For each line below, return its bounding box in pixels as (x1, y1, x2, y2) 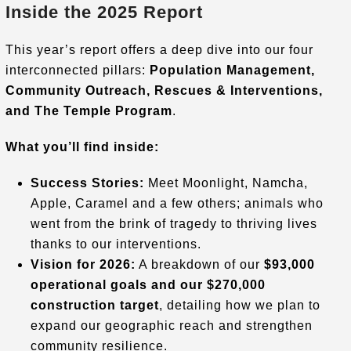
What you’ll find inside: (5, 139, 159, 154)
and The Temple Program (5, 103, 172, 118)
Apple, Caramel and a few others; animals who (30, 196, 324, 210)
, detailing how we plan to (158, 298, 320, 312)
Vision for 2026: (30, 257, 136, 271)
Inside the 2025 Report (5, 2, 203, 22)
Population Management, (149, 63, 315, 77)
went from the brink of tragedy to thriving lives (30, 216, 317, 230)
